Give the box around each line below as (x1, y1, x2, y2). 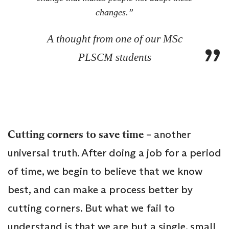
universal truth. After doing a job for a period (8, 146, 221, 160)
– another (146, 128, 191, 142)
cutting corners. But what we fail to (8, 201, 175, 215)
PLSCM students (78, 51, 151, 64)
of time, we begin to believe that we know (8, 165, 202, 178)
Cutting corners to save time (8, 128, 146, 142)
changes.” (96, 7, 133, 18)
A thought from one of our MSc (47, 33, 182, 45)
